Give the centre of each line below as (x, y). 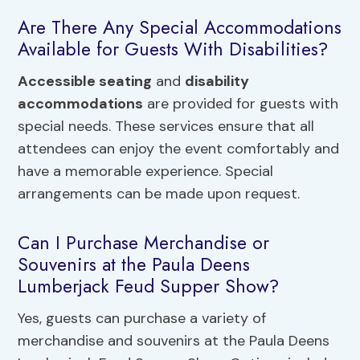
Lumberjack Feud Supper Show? (149, 286)
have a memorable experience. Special (146, 171)
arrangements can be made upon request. (159, 193)
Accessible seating (85, 81)
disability (217, 81)
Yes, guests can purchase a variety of (142, 318)
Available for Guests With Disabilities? (173, 49)
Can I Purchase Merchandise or (144, 243)
